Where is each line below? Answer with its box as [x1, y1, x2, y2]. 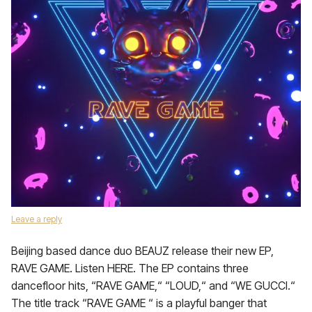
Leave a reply [11, 214, 62, 224]
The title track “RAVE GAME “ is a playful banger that [11, 296, 267, 310]
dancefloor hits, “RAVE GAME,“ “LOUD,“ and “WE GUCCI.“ [11, 279, 295, 292]
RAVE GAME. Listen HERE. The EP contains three [11, 261, 249, 275]
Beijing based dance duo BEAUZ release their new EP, [11, 244, 274, 258]
